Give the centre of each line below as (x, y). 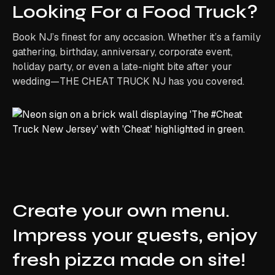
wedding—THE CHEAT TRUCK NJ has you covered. (128, 81)
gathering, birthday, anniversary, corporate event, (122, 52)
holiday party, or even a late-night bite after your (122, 66)
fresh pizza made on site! (129, 259)
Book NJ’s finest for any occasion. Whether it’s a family (137, 37)
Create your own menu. (121, 210)
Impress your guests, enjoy (135, 235)
